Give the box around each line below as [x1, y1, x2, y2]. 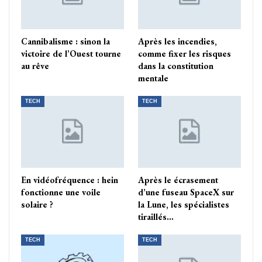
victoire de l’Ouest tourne [21, 47, 121, 59]
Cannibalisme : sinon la [21, 35, 110, 47]
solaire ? [21, 199, 53, 211]
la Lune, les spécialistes [138, 199, 229, 211]
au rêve [21, 60, 49, 71]
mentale [138, 72, 168, 84]
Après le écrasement [138, 174, 218, 186]
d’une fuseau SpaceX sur [138, 187, 234, 198]
